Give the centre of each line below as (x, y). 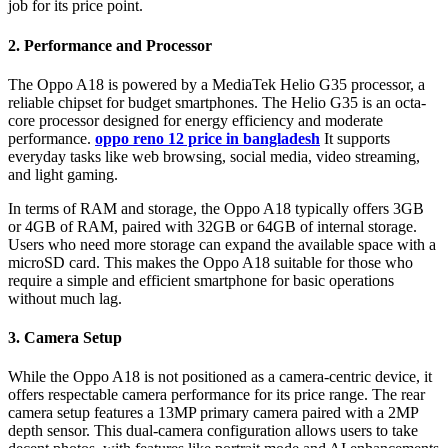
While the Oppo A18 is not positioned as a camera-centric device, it (220, 377)
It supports (357, 138)
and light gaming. (63, 174)
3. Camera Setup (65, 338)
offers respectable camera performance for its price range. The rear (216, 395)
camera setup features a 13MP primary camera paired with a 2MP (213, 413)
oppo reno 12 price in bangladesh (207, 138)
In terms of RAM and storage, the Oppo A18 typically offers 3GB (216, 208)
